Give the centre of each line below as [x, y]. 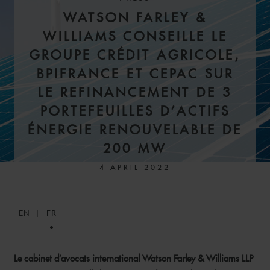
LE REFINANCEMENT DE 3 [135, 93]
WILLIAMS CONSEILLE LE [135, 36]
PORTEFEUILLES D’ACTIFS [135, 111]
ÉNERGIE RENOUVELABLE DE [135, 130]
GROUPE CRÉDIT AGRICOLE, [135, 55]
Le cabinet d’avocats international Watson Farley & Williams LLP [133, 258]
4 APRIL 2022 [135, 167]
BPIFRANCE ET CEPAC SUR [135, 74]
